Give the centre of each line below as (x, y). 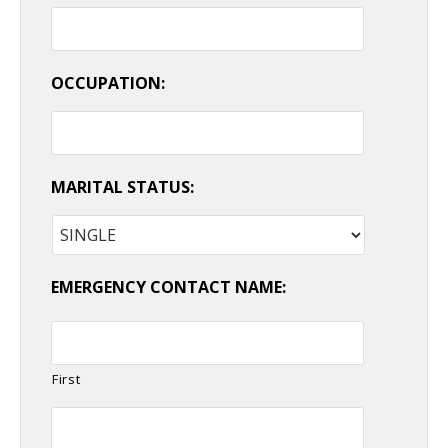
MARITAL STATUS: (122, 186)
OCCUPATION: (108, 82)
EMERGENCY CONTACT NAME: (168, 286)
